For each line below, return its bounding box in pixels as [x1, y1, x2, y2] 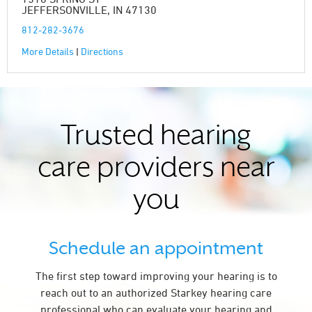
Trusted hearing [61, 125, 251, 150]
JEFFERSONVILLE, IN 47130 [22, 3, 157, 16]
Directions [81, 45, 123, 57]
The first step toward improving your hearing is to [35, 270, 277, 282]
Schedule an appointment [49, 237, 263, 258]
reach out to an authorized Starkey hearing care [40, 286, 272, 299]
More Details [22, 45, 74, 57]
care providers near [37, 157, 275, 182]
